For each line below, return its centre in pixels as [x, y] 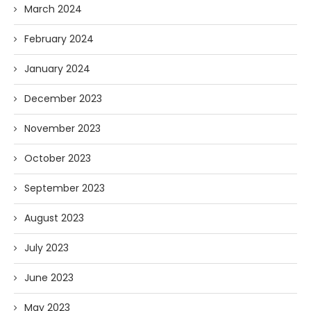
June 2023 [49, 278]
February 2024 [59, 39]
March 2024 [53, 9]
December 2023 [63, 99]
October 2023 [58, 159]
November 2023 [62, 129]
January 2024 [57, 69]
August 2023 [54, 218]
